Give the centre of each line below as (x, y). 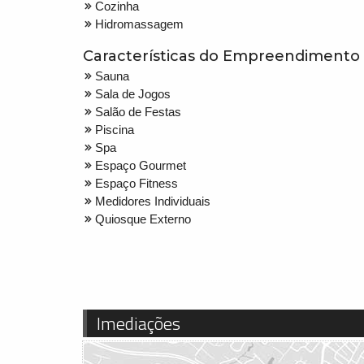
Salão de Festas (138, 111)
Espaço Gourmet (141, 165)
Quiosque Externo (143, 219)
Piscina (115, 129)
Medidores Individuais (153, 201)
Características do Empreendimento (221, 56)
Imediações (139, 323)
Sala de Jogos (133, 93)
